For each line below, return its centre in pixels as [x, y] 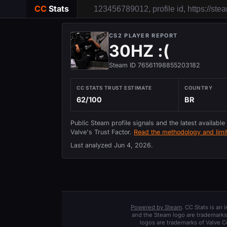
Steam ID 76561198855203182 [155, 65]
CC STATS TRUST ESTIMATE [114, 88]
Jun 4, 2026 [133, 145]
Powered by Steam [156, 207]
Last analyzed [92, 145]
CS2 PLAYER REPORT [143, 35]
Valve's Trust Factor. [102, 132]
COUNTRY [199, 88]
